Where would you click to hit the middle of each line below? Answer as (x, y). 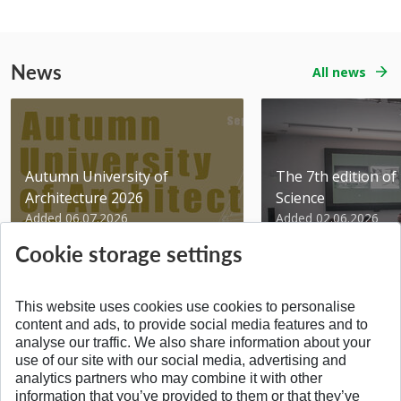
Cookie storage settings (129, 253)
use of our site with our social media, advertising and (181, 360)
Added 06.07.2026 (77, 218)
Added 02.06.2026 (327, 218)
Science (300, 198)
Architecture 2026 (84, 198)
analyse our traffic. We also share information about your (193, 342)
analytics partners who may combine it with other (169, 378)
